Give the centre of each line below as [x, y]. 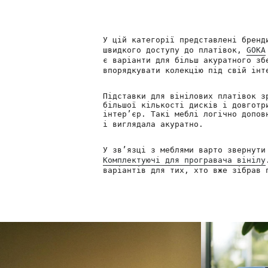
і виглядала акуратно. [153, 124]
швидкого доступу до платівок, [175, 50]
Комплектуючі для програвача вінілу [184, 160]
